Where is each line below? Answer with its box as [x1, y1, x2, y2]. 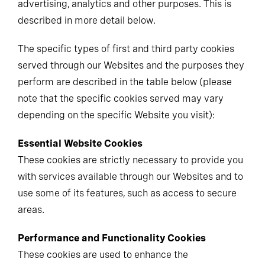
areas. [18, 204, 44, 215]
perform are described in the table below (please [18, 76, 232, 88]
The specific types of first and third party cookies [18, 43, 234, 54]
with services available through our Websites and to [18, 171, 243, 182]
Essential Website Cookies [18, 138, 143, 149]
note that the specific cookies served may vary [18, 93, 224, 104]
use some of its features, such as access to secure [18, 188, 237, 199]
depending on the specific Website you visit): [18, 109, 215, 121]
